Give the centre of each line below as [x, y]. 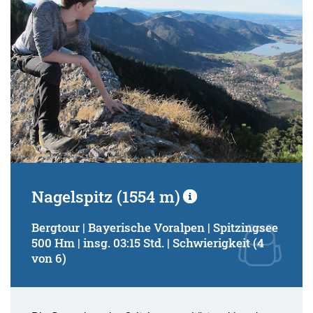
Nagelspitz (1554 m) [106, 197]
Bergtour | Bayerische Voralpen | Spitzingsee [155, 228]
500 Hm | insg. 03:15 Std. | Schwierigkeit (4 [148, 243]
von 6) [49, 259]
